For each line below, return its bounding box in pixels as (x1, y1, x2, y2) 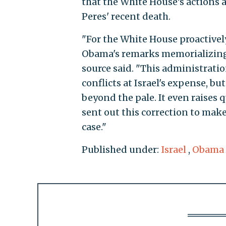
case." (81, 121, 106, 133)
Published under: (81, 144, 161, 156)
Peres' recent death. (81, 11, 171, 23)
